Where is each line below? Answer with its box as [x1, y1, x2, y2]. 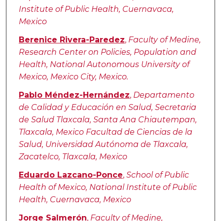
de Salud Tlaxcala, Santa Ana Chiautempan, [18, 115, 197, 125]
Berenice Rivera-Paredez [18, 35, 125, 45]
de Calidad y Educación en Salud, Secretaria [18, 103, 196, 112]
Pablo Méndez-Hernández [18, 90, 130, 100]
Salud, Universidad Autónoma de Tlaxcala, [18, 140, 188, 149]
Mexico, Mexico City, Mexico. [18, 72, 128, 82]
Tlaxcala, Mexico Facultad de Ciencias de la [18, 127, 192, 137]
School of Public [126, 170, 189, 180]
